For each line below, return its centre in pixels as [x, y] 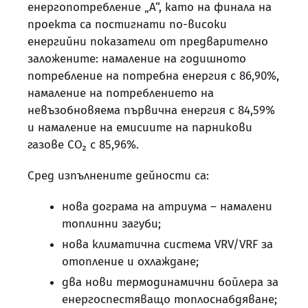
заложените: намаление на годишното [137, 58]
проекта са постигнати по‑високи [127, 24]
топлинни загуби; [111, 223]
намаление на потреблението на [134, 93]
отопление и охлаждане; [130, 261]
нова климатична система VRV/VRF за [167, 244]
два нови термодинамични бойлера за [170, 282]
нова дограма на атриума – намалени [167, 206]
